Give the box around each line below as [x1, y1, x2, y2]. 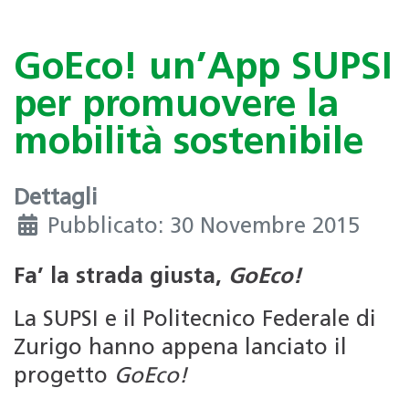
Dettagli [14, 187, 98, 210]
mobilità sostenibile [14, 125, 363, 163]
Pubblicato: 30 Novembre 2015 [47, 215, 360, 238]
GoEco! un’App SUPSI [14, 50, 393, 89]
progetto [14, 365, 114, 388]
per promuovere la [14, 88, 339, 126]
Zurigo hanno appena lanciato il [14, 337, 347, 360]
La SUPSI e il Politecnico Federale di [14, 309, 376, 331]
